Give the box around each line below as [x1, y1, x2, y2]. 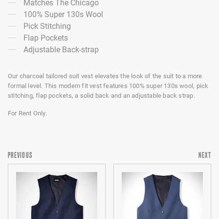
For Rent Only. [8, 109, 47, 117]
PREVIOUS [8, 151, 33, 160]
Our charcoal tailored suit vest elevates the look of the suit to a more [8, 72, 202, 80]
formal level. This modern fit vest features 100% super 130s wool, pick [8, 82, 209, 90]
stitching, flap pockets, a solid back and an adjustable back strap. [8, 92, 195, 100]
